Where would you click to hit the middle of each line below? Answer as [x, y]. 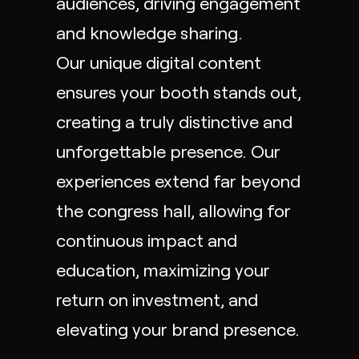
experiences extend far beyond [178, 180]
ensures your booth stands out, [179, 91]
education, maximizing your [163, 269]
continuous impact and [147, 240]
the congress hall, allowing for [173, 210]
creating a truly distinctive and [174, 121]
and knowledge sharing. [149, 32]
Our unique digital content [159, 62]
